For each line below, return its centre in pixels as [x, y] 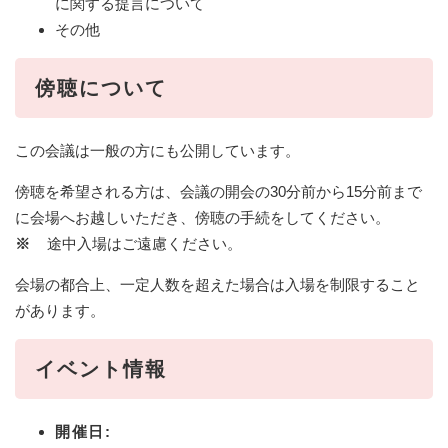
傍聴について [101, 87]
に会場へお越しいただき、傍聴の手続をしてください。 [202, 217]
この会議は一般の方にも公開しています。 [157, 150]
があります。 [60, 310]
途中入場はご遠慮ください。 [136, 243]
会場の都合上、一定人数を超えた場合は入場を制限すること [217, 284]
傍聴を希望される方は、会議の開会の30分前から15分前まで [218, 191]
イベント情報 [101, 368]
